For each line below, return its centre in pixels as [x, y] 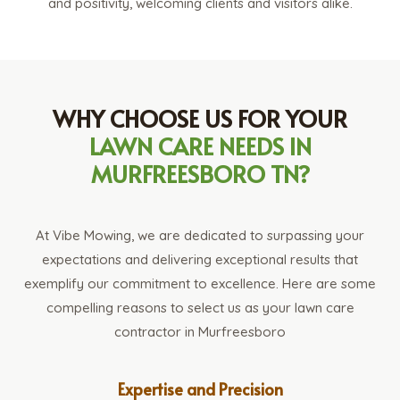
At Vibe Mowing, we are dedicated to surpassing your [200, 236]
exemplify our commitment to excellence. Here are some [200, 284]
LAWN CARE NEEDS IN [200, 146]
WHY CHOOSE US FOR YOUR [200, 118]
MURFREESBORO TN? [200, 174]
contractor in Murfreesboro [200, 332]
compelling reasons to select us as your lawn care [200, 308]
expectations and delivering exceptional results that [200, 260]
